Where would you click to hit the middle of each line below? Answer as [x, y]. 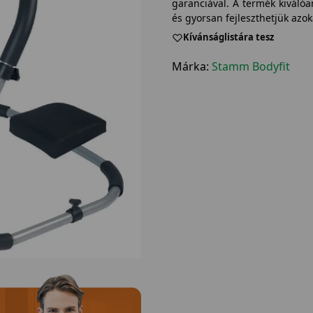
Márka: [191, 66]
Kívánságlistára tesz [228, 37]
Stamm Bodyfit [250, 66]
